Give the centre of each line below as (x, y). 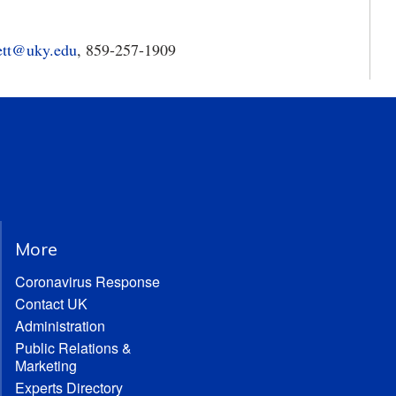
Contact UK (51, 304)
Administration (60, 326)
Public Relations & (73, 348)
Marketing (46, 366)
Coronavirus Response (87, 282)
